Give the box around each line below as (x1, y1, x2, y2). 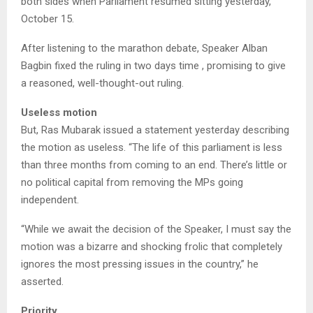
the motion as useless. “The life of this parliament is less (21, 141, 282, 154)
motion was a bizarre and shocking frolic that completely (21, 240, 282, 254)
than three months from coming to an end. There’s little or (21, 159, 287, 172)
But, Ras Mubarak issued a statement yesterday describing (21, 124, 289, 137)
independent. (21, 194, 79, 207)
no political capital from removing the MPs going (21, 176, 243, 189)
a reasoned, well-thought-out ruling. (21, 77, 184, 90)
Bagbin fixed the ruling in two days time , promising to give (21, 59, 286, 73)
